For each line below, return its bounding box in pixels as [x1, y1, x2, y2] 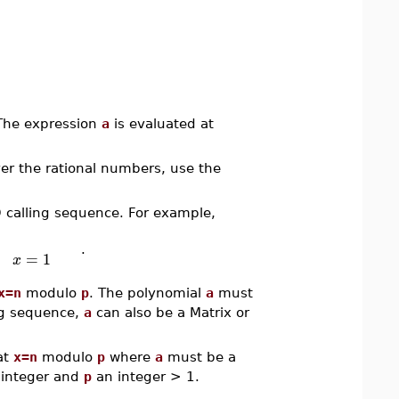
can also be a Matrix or [91, 305, 249, 320]
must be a [162, 349, 236, 364]
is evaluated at [109, 116, 214, 131]
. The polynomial [88, 285, 206, 300]
